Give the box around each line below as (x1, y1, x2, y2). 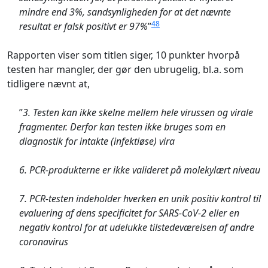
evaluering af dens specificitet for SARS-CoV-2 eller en (19, 206, 239, 220)
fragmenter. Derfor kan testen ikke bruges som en (19, 120, 226, 133)
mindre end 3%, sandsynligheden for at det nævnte (19, 5, 231, 19)
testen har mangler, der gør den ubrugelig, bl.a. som (7, 62, 243, 76)
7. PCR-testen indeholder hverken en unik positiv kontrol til (19, 191, 261, 205)
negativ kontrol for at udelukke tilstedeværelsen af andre (19, 220, 254, 234)
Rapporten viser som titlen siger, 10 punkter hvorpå (7, 48, 240, 62)
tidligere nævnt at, (7, 77, 90, 90)
